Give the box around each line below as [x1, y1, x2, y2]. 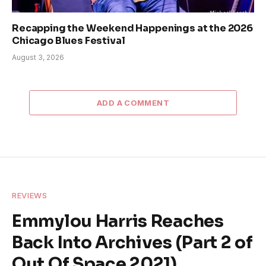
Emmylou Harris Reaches [12, 210, 224, 232]
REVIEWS [12, 191, 47, 201]
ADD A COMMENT [96, 98, 170, 108]
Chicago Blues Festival [12, 34, 125, 47]
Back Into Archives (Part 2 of [12, 232, 253, 254]
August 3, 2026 [12, 53, 64, 62]
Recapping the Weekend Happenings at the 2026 [12, 22, 253, 35]
